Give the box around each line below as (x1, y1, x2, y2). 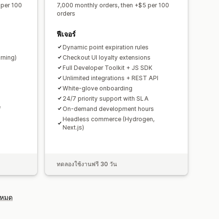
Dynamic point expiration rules (63, 43, 149, 51)
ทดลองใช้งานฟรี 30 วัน (57, 160, 117, 168)
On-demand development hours (63, 105, 154, 112)
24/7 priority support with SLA (63, 94, 149, 102)
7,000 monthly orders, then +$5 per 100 (57, 1, 169, 9)
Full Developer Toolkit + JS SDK (63, 64, 153, 71)
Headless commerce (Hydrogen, (63, 115, 154, 123)
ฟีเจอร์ (57, 29, 76, 38)
